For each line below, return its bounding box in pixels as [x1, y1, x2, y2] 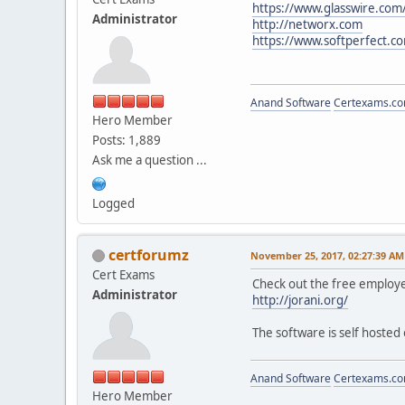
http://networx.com [252, 15, 363, 33]
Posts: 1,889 [92, 131, 161, 148]
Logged [92, 194, 135, 212]
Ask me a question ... [92, 151, 207, 168]
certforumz [108, 244, 189, 265]
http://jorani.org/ [252, 291, 348, 308]
